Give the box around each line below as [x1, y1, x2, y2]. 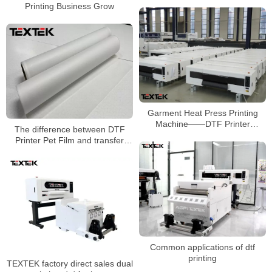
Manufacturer [177, 130, 228, 140]
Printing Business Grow [25, 1, 114, 12]
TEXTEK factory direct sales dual [6, 258, 133, 268]
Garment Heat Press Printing [147, 108, 258, 118]
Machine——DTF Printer [155, 119, 250, 129]
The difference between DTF [14, 124, 125, 134]
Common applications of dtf [150, 242, 255, 252]
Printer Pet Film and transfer [15, 135, 124, 145]
